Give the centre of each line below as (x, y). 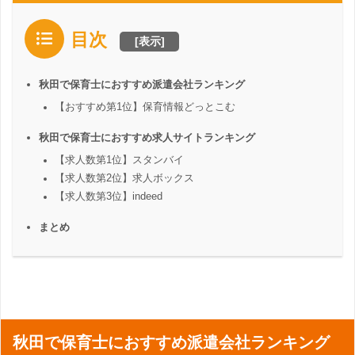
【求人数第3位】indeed (109, 196)
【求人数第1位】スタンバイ (119, 160)
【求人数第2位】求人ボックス (124, 178)
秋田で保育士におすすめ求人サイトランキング (147, 137)
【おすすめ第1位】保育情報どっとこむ (145, 107)
